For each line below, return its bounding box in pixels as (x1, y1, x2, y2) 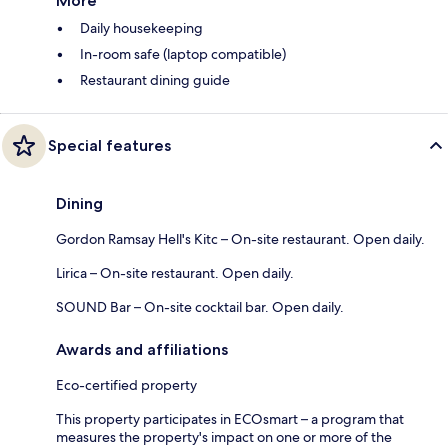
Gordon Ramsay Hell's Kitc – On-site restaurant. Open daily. (56, 229, 425, 248)
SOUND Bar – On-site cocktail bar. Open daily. (56, 297, 344, 316)
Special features (48, 135, 171, 155)
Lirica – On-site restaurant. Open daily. (56, 263, 294, 282)
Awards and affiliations (56, 339, 228, 359)
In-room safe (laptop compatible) (80, 44, 286, 63)
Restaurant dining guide (80, 70, 230, 89)
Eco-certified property (56, 375, 197, 394)
